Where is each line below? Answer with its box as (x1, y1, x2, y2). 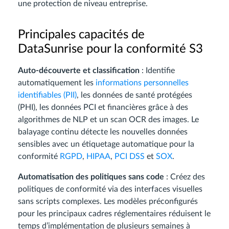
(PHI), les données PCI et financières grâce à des (18, 103, 188, 111)
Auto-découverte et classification (18, 66, 140, 75)
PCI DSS (114, 152, 145, 161)
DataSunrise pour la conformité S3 (18, 42, 203, 55)
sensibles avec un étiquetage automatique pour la (18, 140, 194, 148)
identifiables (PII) (18, 90, 77, 99)
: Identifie (140, 66, 175, 75)
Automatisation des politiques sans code (18, 172, 164, 181)
